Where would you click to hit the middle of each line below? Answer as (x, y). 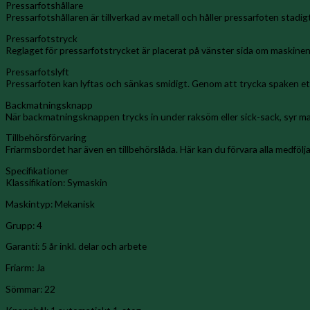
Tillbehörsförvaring (46, 138)
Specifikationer (37, 171)
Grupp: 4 (24, 225)
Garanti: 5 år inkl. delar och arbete (76, 246)
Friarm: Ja (25, 268)
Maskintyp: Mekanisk (50, 203)
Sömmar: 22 (30, 289)
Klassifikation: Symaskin (56, 183)
